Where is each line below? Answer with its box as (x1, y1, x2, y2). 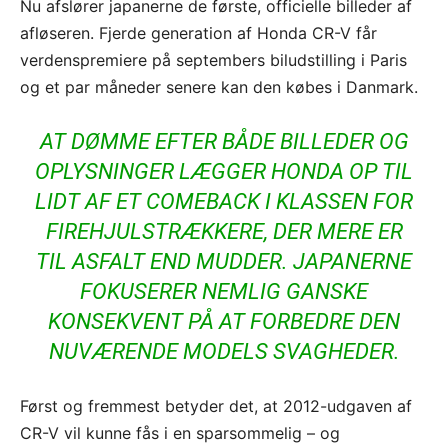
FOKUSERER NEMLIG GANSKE (80, 279, 368, 305)
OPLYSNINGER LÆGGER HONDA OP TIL (35, 159, 413, 185)
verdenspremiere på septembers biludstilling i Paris (20, 50, 407, 71)
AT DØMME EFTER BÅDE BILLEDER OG (39, 129, 409, 155)
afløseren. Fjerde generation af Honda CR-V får (20, 23, 377, 44)
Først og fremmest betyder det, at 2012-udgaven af (20, 396, 412, 417)
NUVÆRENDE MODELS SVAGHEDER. (48, 339, 400, 365)
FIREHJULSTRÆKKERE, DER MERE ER (45, 219, 403, 245)
